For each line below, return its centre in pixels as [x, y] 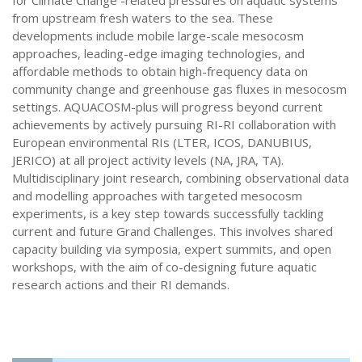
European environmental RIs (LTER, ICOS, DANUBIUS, [162, 142]
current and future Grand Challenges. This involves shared [173, 231]
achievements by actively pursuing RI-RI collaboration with [174, 124]
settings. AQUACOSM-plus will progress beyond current [167, 107]
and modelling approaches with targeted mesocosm [157, 196]
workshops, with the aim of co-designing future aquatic [164, 267]
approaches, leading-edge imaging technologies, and [158, 53]
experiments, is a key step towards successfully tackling [168, 213]
